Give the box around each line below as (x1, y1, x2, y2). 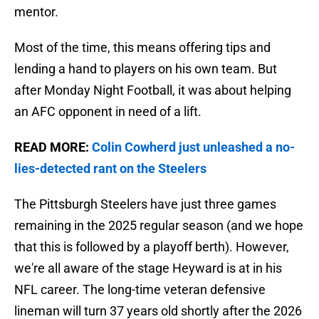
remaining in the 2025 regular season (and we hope (14, 218, 303, 234)
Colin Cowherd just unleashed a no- (92, 140, 295, 155)
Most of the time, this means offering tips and (14, 40, 271, 56)
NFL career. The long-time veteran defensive (14, 282, 266, 298)
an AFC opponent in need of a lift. (14, 104, 202, 120)
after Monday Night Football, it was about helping (14, 83, 291, 98)
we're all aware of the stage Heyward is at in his (14, 261, 282, 276)
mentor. (14, 4, 58, 20)
